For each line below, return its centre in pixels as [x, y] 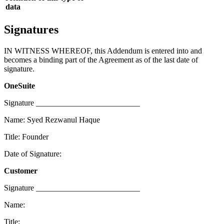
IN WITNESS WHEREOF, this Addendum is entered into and [103, 51]
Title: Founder [26, 137]
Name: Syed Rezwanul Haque [52, 120]
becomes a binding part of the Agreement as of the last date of [101, 60]
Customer [21, 171]
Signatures [31, 30]
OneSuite [19, 86]
